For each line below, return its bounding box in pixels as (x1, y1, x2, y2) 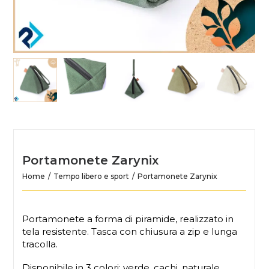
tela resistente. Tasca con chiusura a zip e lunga (22, 226, 238, 237)
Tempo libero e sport (53, 172, 130, 181)
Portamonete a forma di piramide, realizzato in (22, 213, 234, 225)
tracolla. (22, 238, 58, 250)
